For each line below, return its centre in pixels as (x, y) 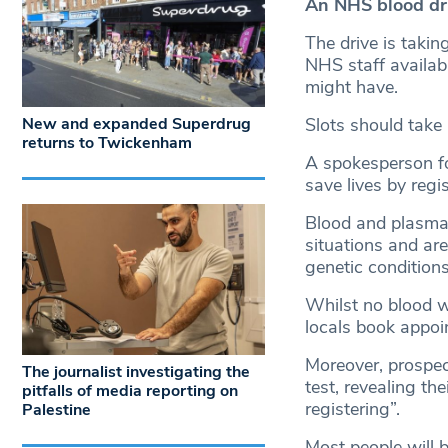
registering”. (352, 409)
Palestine (58, 410)
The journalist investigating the (136, 372)
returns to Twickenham (107, 142)
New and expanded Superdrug (136, 123)
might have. (351, 87)
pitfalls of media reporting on (130, 391)
